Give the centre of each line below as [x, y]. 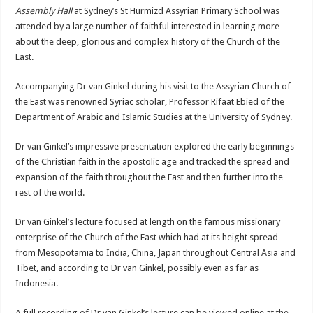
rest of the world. [50, 192]
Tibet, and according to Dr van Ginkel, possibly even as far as [137, 268]
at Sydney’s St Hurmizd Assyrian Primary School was [176, 10]
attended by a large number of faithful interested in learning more [148, 26]
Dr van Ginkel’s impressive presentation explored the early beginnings [155, 146]
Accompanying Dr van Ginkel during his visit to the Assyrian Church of [153, 86]
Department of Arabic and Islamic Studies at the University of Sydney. [154, 117]
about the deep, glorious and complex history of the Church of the [148, 41]
